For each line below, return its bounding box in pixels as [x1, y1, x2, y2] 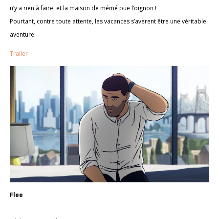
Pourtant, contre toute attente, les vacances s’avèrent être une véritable [10, 17, 206, 26]
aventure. [10, 30, 36, 39]
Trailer [10, 49, 28, 58]
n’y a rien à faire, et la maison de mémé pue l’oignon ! [10, 4, 156, 13]
